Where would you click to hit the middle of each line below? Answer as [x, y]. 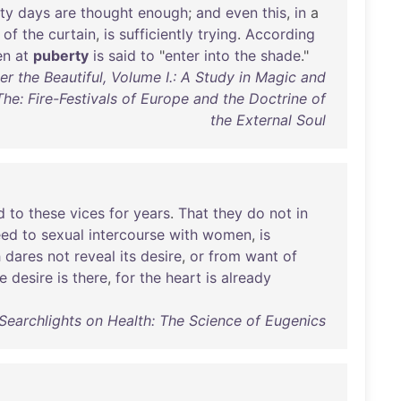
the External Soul [268, 120]
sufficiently [156, 34]
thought [107, 13]
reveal [95, 256]
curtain [72, 34]
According [280, 34]
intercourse [127, 235]
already [246, 277]
